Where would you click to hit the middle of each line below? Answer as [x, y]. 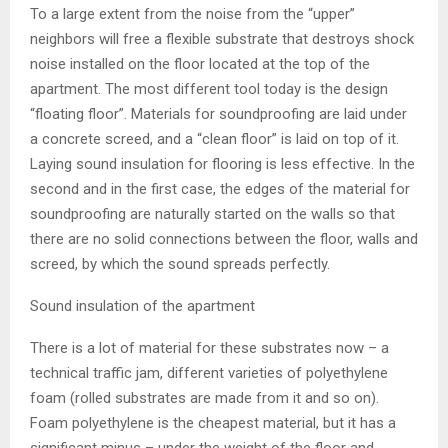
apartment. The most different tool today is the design [209, 88]
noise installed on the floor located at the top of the [200, 63]
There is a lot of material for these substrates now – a [209, 347]
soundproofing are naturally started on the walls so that [212, 213]
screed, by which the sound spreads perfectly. [180, 263]
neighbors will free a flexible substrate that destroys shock [222, 38]
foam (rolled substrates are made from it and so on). [204, 397]
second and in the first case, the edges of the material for [220, 188]
